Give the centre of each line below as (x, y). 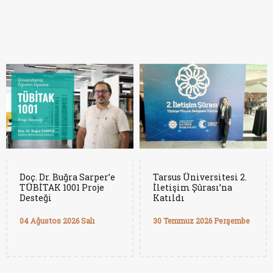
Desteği (36, 198)
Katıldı (169, 198)
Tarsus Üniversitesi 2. (200, 177)
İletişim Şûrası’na (193, 187)
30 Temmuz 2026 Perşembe (201, 221)
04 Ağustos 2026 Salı (57, 221)
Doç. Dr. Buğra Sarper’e (67, 177)
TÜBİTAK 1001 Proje (62, 187)
